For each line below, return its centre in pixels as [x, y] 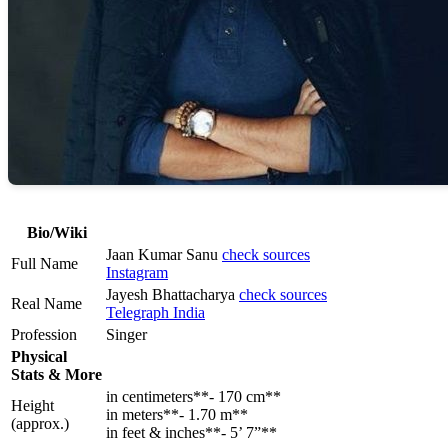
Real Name [46, 304]
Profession [44, 335]
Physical [39, 357]
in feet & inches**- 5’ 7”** [191, 433]
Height [32, 406]
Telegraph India [155, 313]
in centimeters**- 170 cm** [193, 397]
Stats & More [56, 375]
